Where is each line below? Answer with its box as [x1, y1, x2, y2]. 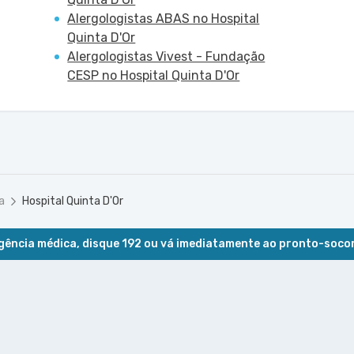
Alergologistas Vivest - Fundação [67, 49, 265, 64]
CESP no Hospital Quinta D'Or [67, 68, 240, 83]
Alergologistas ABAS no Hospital [67, 11, 260, 26]
